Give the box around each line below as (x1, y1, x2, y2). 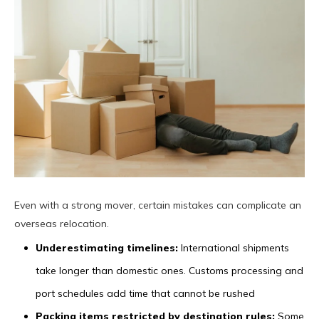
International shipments (178, 241, 289, 254)
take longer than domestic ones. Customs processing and (36, 263, 303, 277)
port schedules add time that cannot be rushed (36, 286, 255, 300)
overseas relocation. (14, 216, 109, 230)
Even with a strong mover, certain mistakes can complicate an (14, 198, 301, 211)
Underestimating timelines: (36, 241, 178, 254)
